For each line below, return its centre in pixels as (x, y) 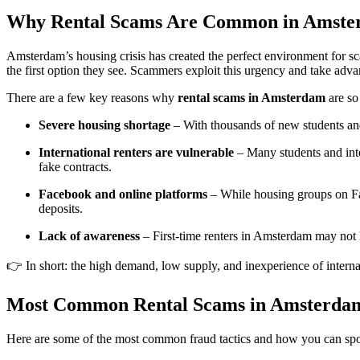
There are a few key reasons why (92, 97)
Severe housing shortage (104, 125)
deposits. (61, 208)
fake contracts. (75, 166)
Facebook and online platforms (123, 194)
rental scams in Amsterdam (252, 97)
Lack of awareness (89, 235)
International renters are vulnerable (136, 152)
